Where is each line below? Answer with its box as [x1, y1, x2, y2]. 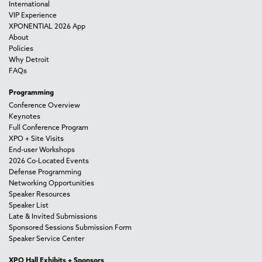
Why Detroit [9, 56, 49, 64]
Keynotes [9, 113, 40, 120]
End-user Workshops [9, 146, 75, 154]
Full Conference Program [9, 124, 88, 132]
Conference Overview [9, 102, 80, 109]
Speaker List [9, 202, 49, 209]
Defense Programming [9, 168, 81, 176]
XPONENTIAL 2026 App [9, 23, 85, 30]
